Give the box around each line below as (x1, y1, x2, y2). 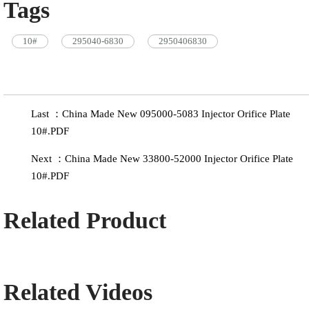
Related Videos (3, 279, 152, 305)
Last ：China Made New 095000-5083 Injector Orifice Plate (31, 108, 290, 119)
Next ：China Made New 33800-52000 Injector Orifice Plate (31, 153, 293, 164)
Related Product (3, 208, 166, 233)
